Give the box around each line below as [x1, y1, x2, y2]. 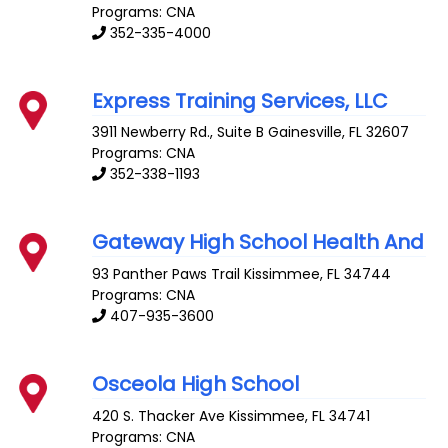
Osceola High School [92, 369, 300, 398]
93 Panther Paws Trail [92, 264, 241, 285]
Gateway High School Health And [92, 228, 425, 257]
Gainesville [268, 122, 343, 143]
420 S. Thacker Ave [92, 405, 226, 426]
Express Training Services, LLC [92, 86, 389, 115]
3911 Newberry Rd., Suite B [92, 122, 265, 143]
